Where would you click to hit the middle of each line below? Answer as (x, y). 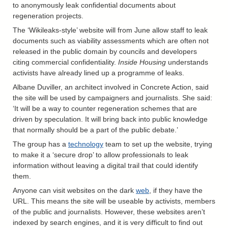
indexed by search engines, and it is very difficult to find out (108, 223)
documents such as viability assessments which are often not (111, 40)
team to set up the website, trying (158, 144)
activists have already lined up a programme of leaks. (98, 73)
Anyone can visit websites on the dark (74, 191)
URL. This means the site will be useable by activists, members (114, 201)
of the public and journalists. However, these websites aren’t (109, 212)
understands (187, 62)
